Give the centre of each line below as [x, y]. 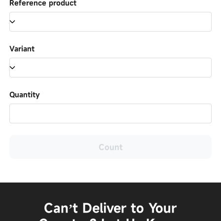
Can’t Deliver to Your [110, 208]
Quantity [25, 95]
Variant [22, 49]
